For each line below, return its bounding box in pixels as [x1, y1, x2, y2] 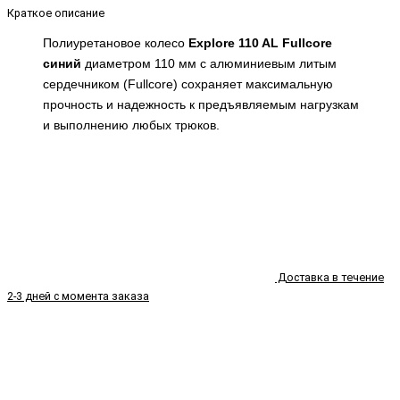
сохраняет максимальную [181, 77, 333, 92]
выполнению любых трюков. [50, 118, 220, 133]
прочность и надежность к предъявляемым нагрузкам [43, 97, 359, 112]
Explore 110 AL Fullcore [188, 36, 332, 51]
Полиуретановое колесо [43, 36, 188, 51]
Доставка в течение [275, 270, 384, 284]
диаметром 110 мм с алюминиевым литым [85, 56, 337, 71]
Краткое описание [7, 5, 104, 20]
